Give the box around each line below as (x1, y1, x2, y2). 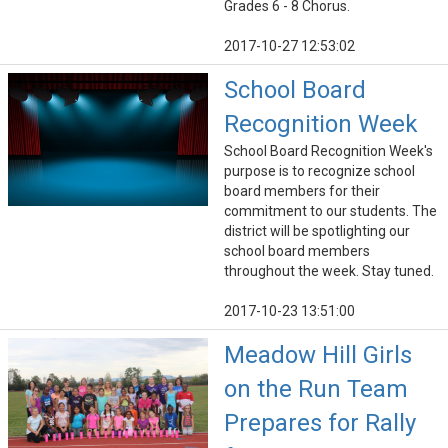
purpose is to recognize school (224, 163, 415, 180)
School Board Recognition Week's (224, 143, 433, 160)
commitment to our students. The (224, 203, 437, 220)
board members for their (224, 183, 380, 200)
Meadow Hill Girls (224, 341, 412, 370)
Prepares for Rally (224, 409, 416, 438)
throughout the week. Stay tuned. (224, 263, 434, 280)
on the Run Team (224, 375, 408, 404)
